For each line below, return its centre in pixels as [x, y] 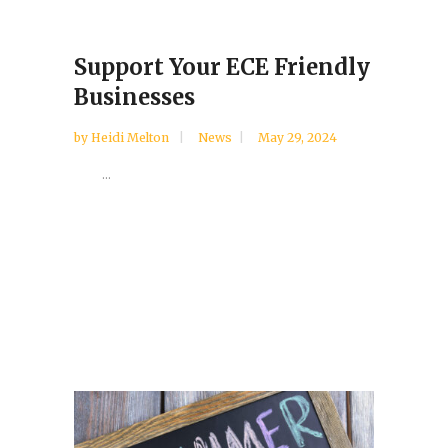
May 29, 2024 [297, 138]
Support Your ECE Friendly [222, 67]
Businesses [134, 97]
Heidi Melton [131, 138]
